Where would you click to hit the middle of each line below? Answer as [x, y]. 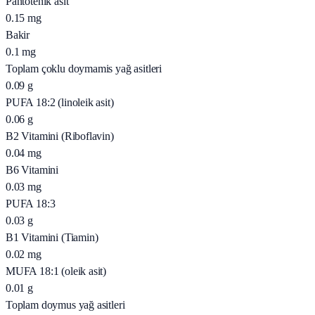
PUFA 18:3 [31, 204]
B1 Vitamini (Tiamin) [52, 238]
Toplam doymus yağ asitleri [65, 305]
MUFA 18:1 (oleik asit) [56, 271]
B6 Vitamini [32, 170]
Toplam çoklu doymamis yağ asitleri [84, 69]
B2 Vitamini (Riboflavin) [60, 136]
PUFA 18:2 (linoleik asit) [60, 103]
